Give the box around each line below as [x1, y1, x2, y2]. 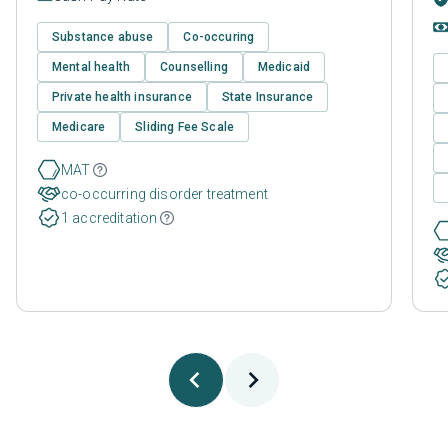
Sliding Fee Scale [135, 120, 235, 135]
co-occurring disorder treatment [61, 186, 268, 203]
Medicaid [257, 60, 311, 75]
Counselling [160, 60, 228, 75]
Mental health [52, 60, 131, 75]
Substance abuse [52, 30, 154, 45]
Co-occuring [183, 30, 255, 45]
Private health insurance [52, 90, 192, 105]
